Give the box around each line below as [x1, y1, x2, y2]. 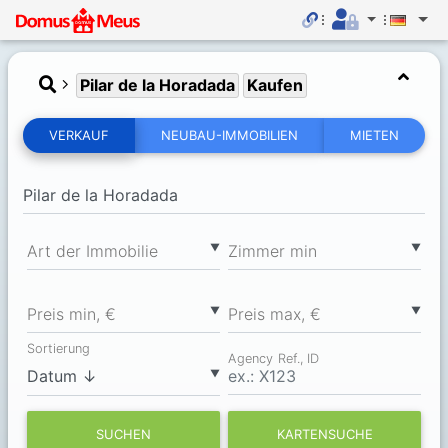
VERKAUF [49, 127, 109, 143]
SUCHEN [96, 425, 151, 442]
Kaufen [247, 75, 303, 95]
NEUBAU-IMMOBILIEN [161, 127, 298, 143]
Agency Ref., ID [228, 349, 320, 366]
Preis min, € [27, 304, 116, 325]
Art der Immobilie [27, 240, 158, 261]
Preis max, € [228, 304, 321, 325]
